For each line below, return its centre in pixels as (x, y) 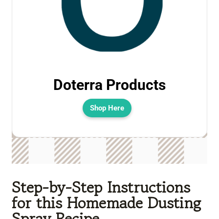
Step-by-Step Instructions (101, 187)
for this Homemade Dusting (106, 203)
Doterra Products (109, 85)
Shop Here (107, 108)
